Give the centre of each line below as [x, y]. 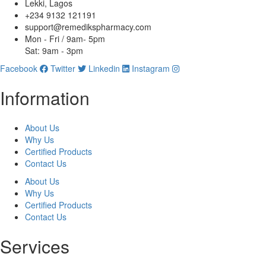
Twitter [63, 68]
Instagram [151, 68]
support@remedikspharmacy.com [88, 27]
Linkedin [104, 68]
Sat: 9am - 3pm [54, 50]
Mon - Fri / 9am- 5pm [65, 39]
